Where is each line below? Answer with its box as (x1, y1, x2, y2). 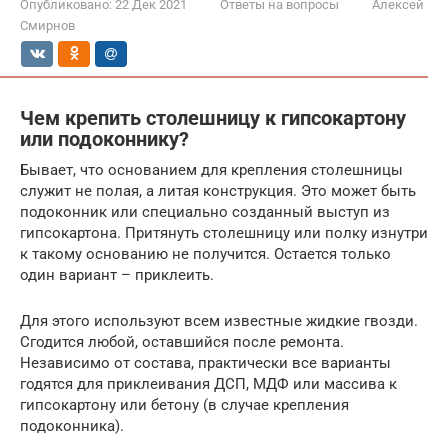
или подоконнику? (20, 128, 189, 151)
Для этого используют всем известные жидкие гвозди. (20, 311, 418, 330)
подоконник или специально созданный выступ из (20, 202, 390, 221)
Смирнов (20, 18, 75, 33)
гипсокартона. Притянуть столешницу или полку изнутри (20, 223, 428, 242)
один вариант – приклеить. (20, 265, 214, 284)
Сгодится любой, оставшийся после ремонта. (20, 332, 344, 351)
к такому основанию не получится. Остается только (20, 244, 391, 263)
